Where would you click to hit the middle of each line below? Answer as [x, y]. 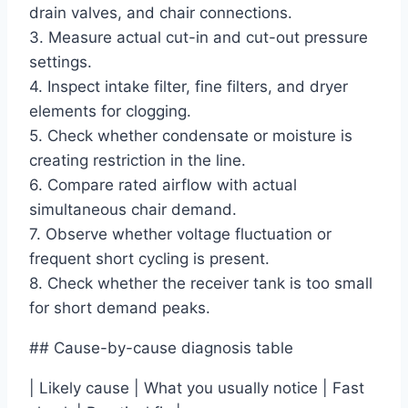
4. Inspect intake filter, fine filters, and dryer [189, 87]
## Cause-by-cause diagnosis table [161, 348]
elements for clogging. [110, 112]
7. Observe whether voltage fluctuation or [180, 235]
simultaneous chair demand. [133, 210]
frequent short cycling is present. [149, 259]
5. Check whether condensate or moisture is [191, 136]
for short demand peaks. [120, 308]
